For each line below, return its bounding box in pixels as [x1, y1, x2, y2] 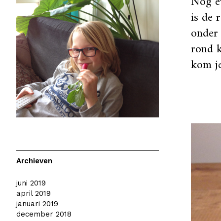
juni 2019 [16, 179, 46, 188]
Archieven [16, 156, 52, 166]
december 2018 [16, 210, 72, 219]
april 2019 [16, 189, 51, 198]
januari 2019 [16, 199, 58, 209]
